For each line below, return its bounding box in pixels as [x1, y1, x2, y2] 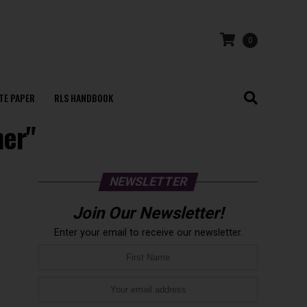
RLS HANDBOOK [53, 90, 113, 105]
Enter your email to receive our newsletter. [53, 227, 243, 238]
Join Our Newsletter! [73, 204, 223, 223]
